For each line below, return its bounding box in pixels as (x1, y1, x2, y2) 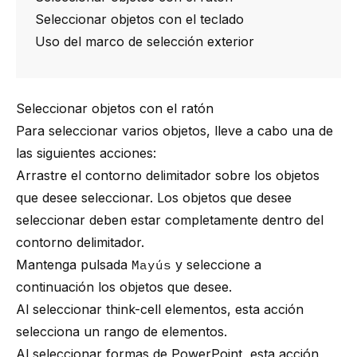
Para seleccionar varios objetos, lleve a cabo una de (16, 123, 333, 139)
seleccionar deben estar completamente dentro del (16, 212, 324, 228)
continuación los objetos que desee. (16, 279, 232, 295)
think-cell (106, 301, 161, 317)
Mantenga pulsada (16, 257, 131, 273)
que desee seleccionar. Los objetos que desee (16, 190, 292, 206)
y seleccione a (171, 257, 261, 273)
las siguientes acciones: (16, 145, 156, 161)
